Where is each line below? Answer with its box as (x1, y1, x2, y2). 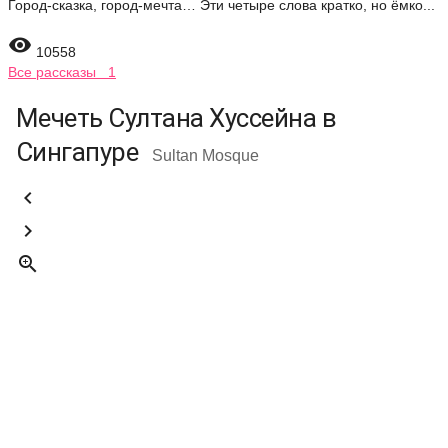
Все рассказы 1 (8, 64, 116, 80)
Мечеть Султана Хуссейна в (16, 103, 336, 133)
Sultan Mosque (151, 147, 259, 164)
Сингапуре (16, 137, 144, 167)
